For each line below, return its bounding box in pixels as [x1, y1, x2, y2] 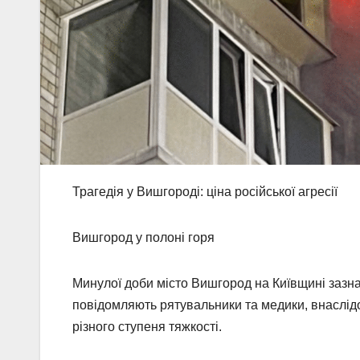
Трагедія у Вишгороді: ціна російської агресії [72, 184, 337, 198]
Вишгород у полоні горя [72, 230, 215, 244]
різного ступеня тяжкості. [72, 319, 222, 333]
